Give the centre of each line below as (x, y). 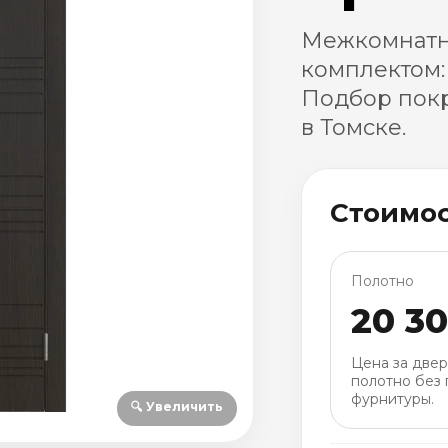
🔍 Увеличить (177, 406)
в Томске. (354, 127)
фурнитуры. (393, 399)
